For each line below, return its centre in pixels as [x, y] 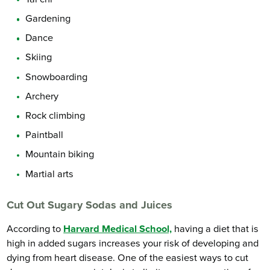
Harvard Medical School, [118, 229]
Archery [42, 96]
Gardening [48, 18]
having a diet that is [215, 229]
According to [35, 229]
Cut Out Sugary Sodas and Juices [90, 205]
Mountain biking [60, 155]
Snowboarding [57, 77]
